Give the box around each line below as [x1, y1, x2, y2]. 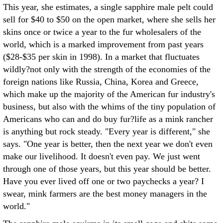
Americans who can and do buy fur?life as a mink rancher [3, 114, 213, 124]
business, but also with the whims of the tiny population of [3, 102, 216, 111]
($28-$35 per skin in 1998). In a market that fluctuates [3, 52, 200, 62]
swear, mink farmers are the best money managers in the [3, 189, 207, 199]
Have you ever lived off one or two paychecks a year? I [3, 176, 204, 186]
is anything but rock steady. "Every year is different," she [3, 126, 210, 136]
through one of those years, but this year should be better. [3, 164, 211, 174]
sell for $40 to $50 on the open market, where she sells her [3, 14, 216, 24]
